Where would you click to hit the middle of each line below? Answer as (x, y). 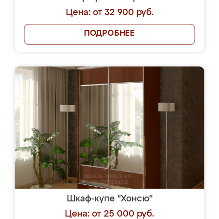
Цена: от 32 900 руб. (109, 13)
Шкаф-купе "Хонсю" (109, 199)
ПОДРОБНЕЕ (109, 34)
